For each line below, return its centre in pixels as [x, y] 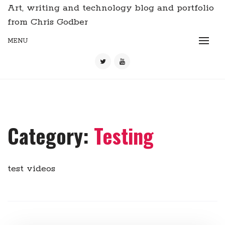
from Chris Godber [48, 22]
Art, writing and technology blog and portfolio [111, 8]
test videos [31, 169]
